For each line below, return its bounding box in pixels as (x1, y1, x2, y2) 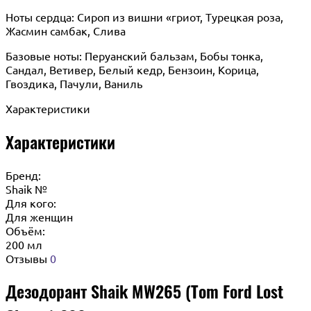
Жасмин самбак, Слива (6, 23, 126, 37)
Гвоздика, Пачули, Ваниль (6, 76, 142, 90)
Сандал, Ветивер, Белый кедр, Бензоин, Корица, (6, 62, 259, 76)
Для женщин (6, 209, 73, 224)
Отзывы (6, 251, 50, 265)
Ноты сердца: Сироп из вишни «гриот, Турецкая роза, (6, 9, 283, 24)
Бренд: (6, 167, 41, 182)
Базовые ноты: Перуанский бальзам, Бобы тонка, (6, 48, 263, 62)
